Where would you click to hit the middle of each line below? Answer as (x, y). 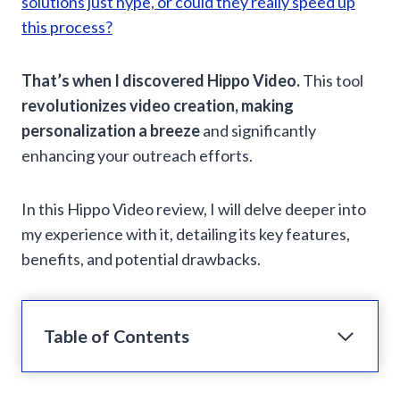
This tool (333, 81)
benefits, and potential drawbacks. (141, 259)
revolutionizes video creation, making (158, 106)
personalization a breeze (111, 131)
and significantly (258, 131)
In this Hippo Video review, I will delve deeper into (194, 209)
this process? (67, 27)
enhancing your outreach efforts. (137, 156)
